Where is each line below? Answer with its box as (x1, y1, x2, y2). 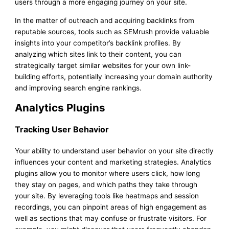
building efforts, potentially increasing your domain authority (15, 72, 213, 81)
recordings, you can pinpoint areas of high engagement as (15, 202, 207, 211)
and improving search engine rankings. (15, 83, 142, 92)
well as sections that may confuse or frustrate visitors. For (15, 214, 207, 222)
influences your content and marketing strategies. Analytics (15, 157, 212, 166)
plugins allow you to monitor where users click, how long (15, 169, 200, 177)
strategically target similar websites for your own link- (15, 61, 191, 70)
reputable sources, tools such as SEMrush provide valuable (15, 27, 210, 36)
